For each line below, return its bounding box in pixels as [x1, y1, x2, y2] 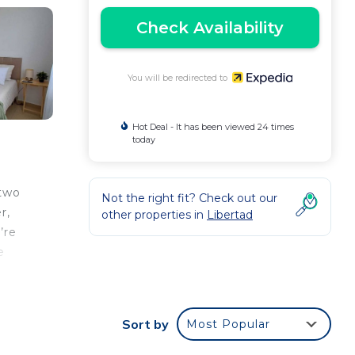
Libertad [207, 207, 253, 222]
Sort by [122, 315, 169, 332]
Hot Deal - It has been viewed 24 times [132, 120, 294, 132]
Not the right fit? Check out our [101, 190, 277, 205]
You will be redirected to [127, 71, 232, 83]
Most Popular [186, 316, 270, 331]
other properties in [101, 207, 207, 222]
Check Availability [136, 18, 284, 37]
